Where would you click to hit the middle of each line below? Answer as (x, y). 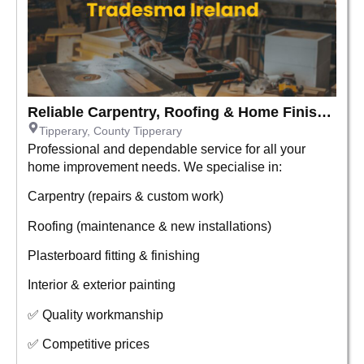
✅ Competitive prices (89, 344)
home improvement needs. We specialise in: (155, 166)
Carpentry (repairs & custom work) (126, 196)
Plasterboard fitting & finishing (114, 255)
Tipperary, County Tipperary (110, 130)
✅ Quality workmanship (95, 314)
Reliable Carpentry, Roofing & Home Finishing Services (324, 112)
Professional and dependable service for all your (167, 148)
